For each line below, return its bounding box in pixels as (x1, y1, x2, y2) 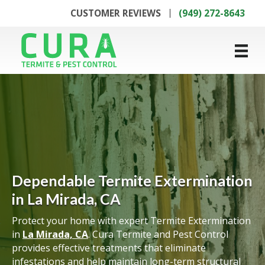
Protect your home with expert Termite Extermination (12, 214, 251, 227)
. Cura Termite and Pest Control (88, 227, 228, 241)
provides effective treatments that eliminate (12, 241, 206, 254)
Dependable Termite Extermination (12, 171, 253, 189)
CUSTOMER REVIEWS (70, 6, 161, 20)
